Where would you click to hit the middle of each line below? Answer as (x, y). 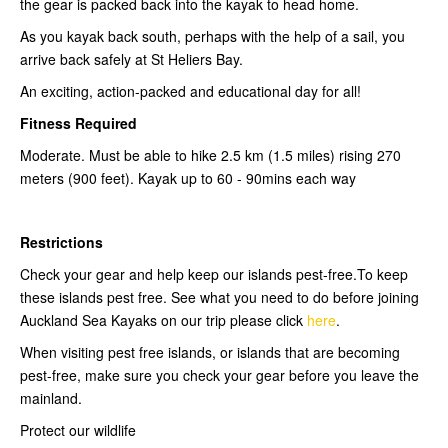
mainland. (51, 398)
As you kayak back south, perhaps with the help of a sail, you (212, 36)
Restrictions (61, 242)
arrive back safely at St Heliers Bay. (131, 59)
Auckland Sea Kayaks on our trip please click (163, 320)
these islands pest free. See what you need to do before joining (219, 297)
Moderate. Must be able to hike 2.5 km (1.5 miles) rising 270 (210, 155)
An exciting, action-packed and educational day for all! (190, 91)
